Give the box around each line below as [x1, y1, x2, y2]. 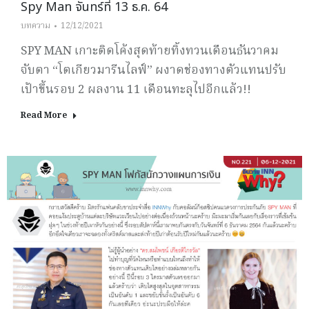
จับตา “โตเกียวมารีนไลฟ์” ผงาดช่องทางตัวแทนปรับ [21, 61, 286, 81]
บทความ [21, 19, 50, 33]
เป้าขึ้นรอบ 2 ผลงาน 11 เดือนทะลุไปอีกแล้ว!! [21, 81, 251, 100]
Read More [21, 109, 67, 123]
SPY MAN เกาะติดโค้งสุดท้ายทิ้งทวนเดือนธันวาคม [21, 42, 279, 61]
